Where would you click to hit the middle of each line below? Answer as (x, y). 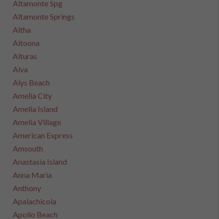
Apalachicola (35, 201)
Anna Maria (33, 175)
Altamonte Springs (44, 16)
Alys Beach (32, 82)
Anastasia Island (40, 162)
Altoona (26, 43)
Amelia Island (35, 109)
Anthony (27, 188)
